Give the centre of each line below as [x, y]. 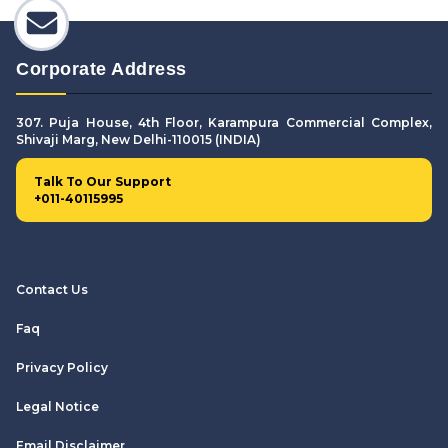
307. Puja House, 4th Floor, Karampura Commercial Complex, [224, 122]
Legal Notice [57, 406]
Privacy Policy [62, 367]
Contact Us [52, 289]
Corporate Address [101, 68]
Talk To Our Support [102, 181]
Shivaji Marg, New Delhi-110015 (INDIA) [138, 139]
